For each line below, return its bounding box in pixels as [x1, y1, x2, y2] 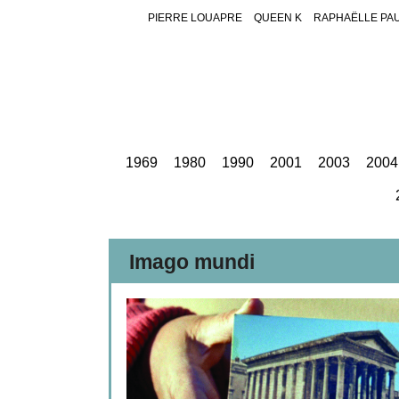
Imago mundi [129, 250, 255, 274]
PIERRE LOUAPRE [147, 12, 242, 25]
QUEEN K [253, 12, 302, 25]
